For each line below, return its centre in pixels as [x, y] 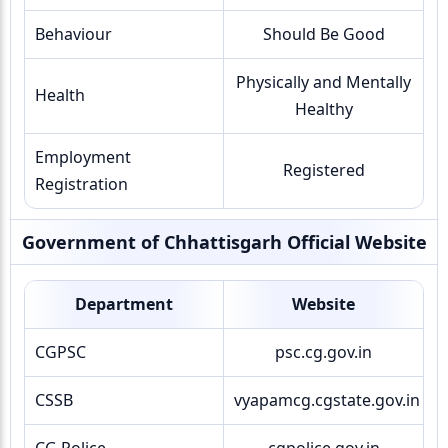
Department [124, 304]
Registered [323, 170]
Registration [81, 184]
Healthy [323, 109]
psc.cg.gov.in [323, 352]
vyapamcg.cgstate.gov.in [327, 400]
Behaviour [73, 34]
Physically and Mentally [323, 82]
